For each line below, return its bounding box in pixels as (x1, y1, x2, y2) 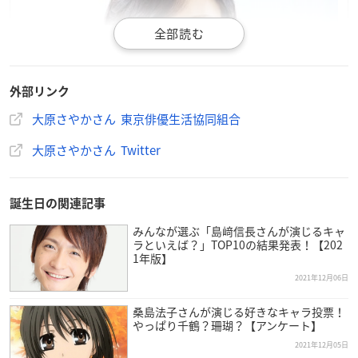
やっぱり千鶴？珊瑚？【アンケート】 (132, 316, 322, 333)
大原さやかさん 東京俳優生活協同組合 (32, 109, 241, 128)
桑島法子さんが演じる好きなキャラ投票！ (132, 303, 345, 320)
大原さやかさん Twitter (32, 141, 161, 159)
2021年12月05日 (295, 339, 348, 350)
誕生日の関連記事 (10, 197, 105, 209)
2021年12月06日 (295, 272, 348, 283)
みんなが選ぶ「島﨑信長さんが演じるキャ (132, 222, 345, 239)
